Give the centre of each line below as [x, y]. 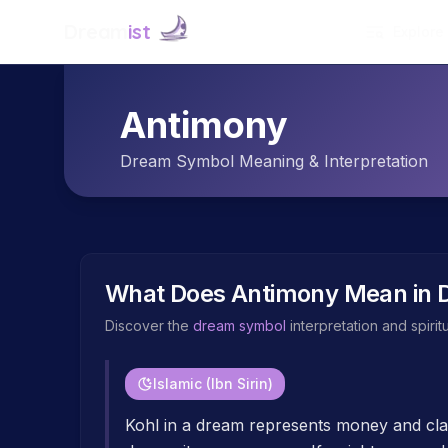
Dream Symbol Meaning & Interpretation [274, 161]
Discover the [149, 325]
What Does [168, 293]
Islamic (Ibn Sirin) [213, 383]
